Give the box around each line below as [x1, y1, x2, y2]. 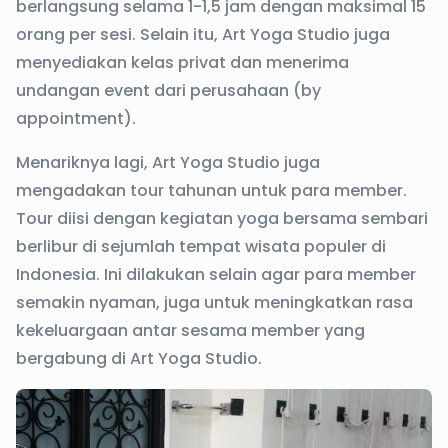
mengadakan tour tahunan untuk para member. [16, 179, 407, 203]
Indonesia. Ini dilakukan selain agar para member [16, 263, 416, 287]
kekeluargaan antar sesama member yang [16, 319, 365, 343]
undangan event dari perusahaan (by [16, 79, 321, 103]
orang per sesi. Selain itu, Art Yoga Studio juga [16, 23, 390, 47]
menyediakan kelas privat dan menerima [16, 51, 349, 75]
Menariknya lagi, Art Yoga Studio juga [16, 151, 320, 175]
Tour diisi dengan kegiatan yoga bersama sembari [16, 207, 428, 231]
